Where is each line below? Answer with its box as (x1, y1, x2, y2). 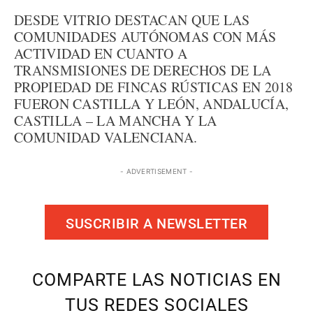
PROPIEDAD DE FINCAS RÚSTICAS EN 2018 (14, 78, 293, 96)
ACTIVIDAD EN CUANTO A (14, 44, 188, 63)
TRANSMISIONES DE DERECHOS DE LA (14, 61, 272, 80)
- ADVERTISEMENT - (119, 167, 194, 175)
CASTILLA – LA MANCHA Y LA (14, 111, 217, 130)
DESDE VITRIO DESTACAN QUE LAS (14, 10, 250, 29)
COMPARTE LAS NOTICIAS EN (31, 270, 282, 290)
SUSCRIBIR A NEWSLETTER (66, 214, 247, 232)
